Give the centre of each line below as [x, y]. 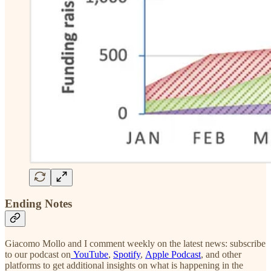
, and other [221, 255]
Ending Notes [38, 204]
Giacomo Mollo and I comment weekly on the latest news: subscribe [135, 244]
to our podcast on [38, 255]
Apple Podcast [173, 255]
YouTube [90, 255]
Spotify [127, 255]
